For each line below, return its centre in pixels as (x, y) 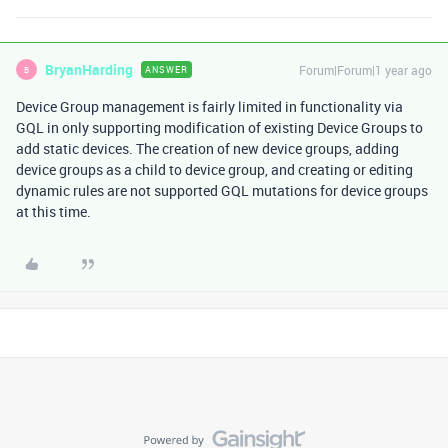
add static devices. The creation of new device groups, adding (207, 149)
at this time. (55, 212)
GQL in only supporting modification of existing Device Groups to (219, 128)
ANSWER (166, 70)
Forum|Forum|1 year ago (365, 70)
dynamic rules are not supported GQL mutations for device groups (222, 191)
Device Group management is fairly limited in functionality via (209, 107)
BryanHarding (89, 70)
